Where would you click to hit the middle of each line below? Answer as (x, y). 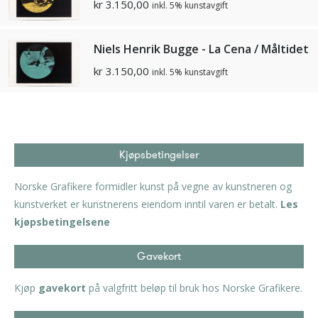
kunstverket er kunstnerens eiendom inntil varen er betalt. (147, 204)
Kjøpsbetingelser (159, 155)
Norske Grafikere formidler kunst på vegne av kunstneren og (153, 187)
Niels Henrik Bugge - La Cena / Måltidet (201, 49)
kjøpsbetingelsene (62, 222)
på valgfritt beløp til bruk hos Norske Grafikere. (194, 288)
